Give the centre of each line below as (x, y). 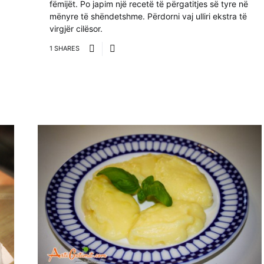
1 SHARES (65, 49)
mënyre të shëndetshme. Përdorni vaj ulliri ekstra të (148, 16)
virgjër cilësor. (76, 28)
